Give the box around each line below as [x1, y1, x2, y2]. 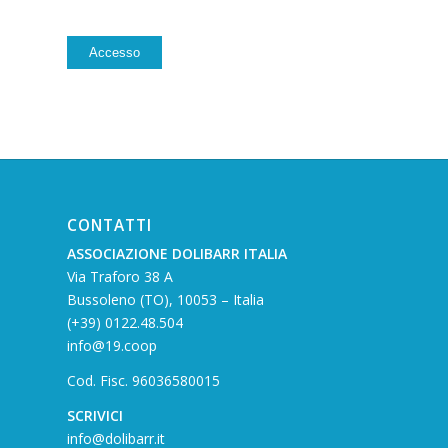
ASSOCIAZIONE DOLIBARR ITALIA [67, 244, 287, 264]
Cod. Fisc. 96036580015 [67, 371, 220, 391]
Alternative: [67, 21, 133, 39]
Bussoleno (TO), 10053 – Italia [67, 290, 264, 310]
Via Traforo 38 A [67, 267, 173, 287]
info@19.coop [67, 336, 157, 356]
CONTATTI [67, 215, 152, 237]
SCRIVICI [67, 406, 123, 426]
